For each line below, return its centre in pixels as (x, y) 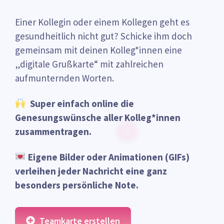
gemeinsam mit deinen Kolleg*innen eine (98, 50)
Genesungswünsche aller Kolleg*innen (98, 117)
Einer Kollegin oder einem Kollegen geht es (102, 22)
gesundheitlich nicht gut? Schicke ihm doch (103, 36)
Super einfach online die (82, 103)
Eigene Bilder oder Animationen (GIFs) (108, 157)
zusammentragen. (53, 131)
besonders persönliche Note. (77, 185)
